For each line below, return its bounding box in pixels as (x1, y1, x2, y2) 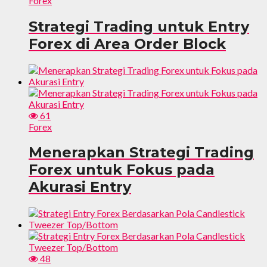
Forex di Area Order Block (29, 35, 226, 52)
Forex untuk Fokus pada (29, 161, 215, 179)
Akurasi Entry (29, 178, 131, 196)
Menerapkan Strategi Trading (29, 144, 254, 162)
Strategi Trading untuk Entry (29, 17, 249, 35)
